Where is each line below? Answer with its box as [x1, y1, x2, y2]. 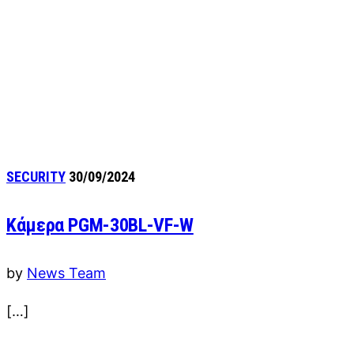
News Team [27, 264, 106, 281]
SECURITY [6, 168, 66, 185]
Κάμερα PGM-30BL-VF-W [6, 213, 194, 236]
